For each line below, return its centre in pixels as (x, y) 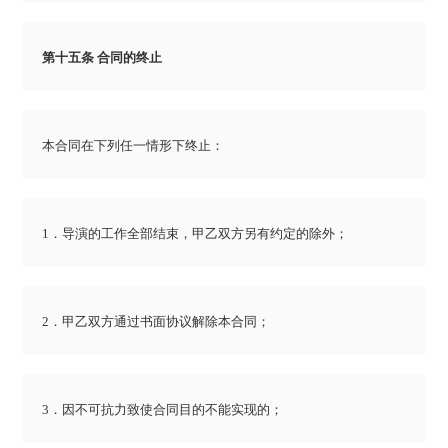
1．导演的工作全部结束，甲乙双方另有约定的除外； (195, 234)
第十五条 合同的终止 (102, 58)
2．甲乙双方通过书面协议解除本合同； (156, 322)
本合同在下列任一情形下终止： (133, 146)
